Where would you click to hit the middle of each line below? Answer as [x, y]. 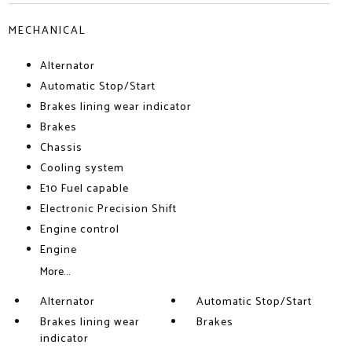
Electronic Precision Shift [108, 209]
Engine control [79, 230]
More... [55, 272]
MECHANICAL [47, 31]
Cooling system [82, 169]
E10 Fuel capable [84, 189]
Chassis [61, 148]
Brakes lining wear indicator [115, 107]
